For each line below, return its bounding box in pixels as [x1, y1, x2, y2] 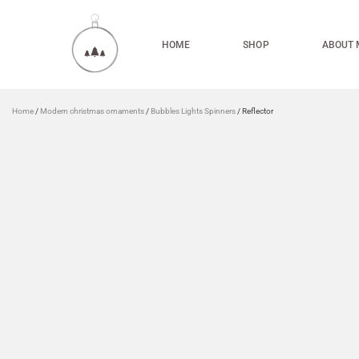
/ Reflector [236, 107, 273, 115]
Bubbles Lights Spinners [151, 107, 236, 115]
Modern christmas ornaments [40, 107, 144, 115]
